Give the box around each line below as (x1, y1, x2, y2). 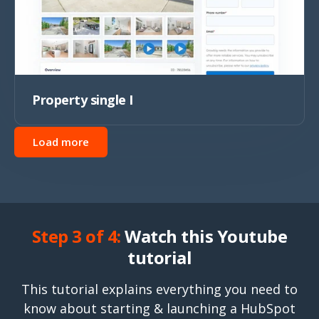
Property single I (32, 90, 133, 108)
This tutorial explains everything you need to (21, 280, 298, 298)
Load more (33, 134, 89, 149)
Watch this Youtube (120, 224, 288, 248)
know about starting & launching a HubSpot (23, 299, 296, 317)
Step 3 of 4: (31, 224, 121, 248)
